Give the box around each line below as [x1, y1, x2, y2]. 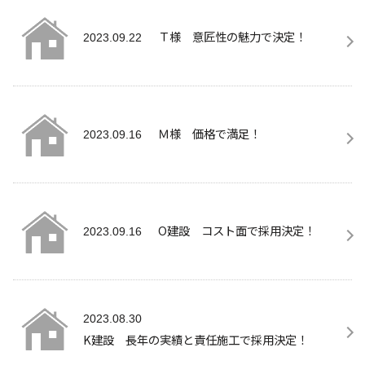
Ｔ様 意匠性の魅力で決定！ [158, 27, 306, 45]
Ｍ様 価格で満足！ [158, 124, 261, 142]
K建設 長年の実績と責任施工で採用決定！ [83, 330, 308, 348]
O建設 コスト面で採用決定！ [158, 221, 315, 239]
